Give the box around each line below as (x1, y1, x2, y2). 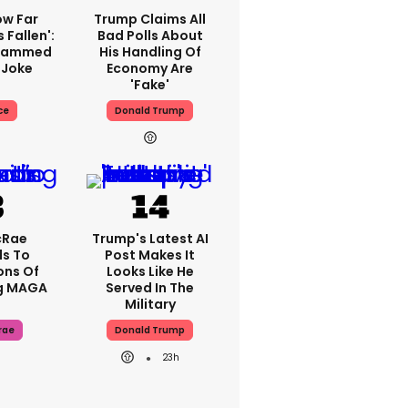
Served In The (106, 279, 194, 297)
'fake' (130, 76, 169, 94)
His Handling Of (98, 43, 201, 61)
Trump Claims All (94, 10, 206, 28)
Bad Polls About (97, 26, 203, 45)
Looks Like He (106, 262, 194, 280)
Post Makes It (105, 246, 195, 264)
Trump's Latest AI (91, 229, 209, 248)
